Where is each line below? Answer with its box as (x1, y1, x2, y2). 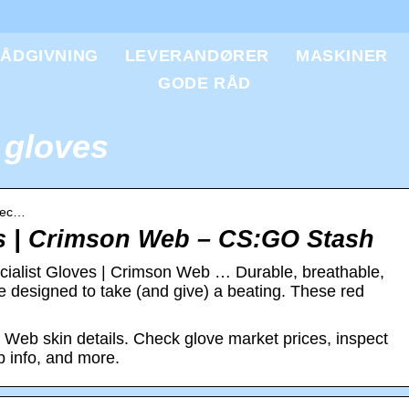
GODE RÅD (158, 74, 251, 92)
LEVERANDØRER (124, 47, 270, 65)
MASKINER (296, 47, 388, 65)
